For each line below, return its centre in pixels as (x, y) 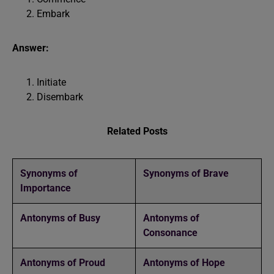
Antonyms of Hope (184, 263)
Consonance (170, 233)
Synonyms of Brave (186, 173)
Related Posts (137, 131)
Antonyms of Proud (63, 263)
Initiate (51, 82)
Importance (46, 188)
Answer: (31, 48)
